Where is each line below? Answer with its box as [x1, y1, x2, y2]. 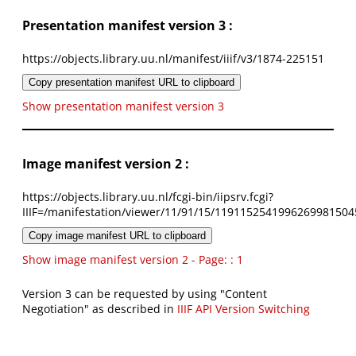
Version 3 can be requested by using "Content [22, 286, 267, 302]
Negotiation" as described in [22, 301, 177, 317]
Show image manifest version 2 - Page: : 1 [22, 252, 243, 268]
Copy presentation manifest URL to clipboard [29, 76, 234, 89]
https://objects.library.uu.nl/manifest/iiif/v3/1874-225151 [22, 51, 324, 67]
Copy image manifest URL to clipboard [29, 230, 206, 242]
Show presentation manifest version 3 [22, 99, 224, 114]
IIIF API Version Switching [177, 301, 310, 317]
